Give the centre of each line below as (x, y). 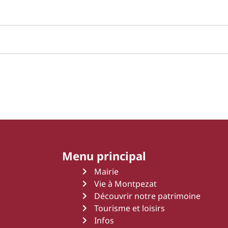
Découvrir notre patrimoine (147, 196)
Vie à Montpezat (125, 184)
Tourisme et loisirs (129, 208)
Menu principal (104, 156)
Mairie (106, 172)
